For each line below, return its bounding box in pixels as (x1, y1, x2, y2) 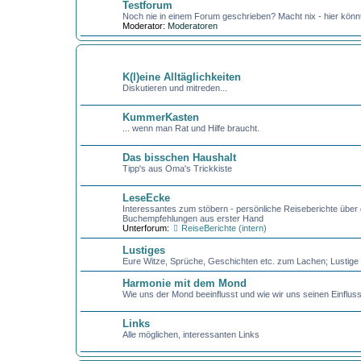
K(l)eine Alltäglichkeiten (122, 71, 241, 83)
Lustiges (122, 244, 165, 256)
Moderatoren (167, 21, 218, 31)
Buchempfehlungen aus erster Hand (122, 214, 263, 223)
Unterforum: (122, 223, 169, 233)
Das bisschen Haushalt (122, 151, 236, 164)
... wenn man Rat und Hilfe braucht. (122, 123, 259, 133)
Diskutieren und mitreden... (122, 83, 227, 93)
